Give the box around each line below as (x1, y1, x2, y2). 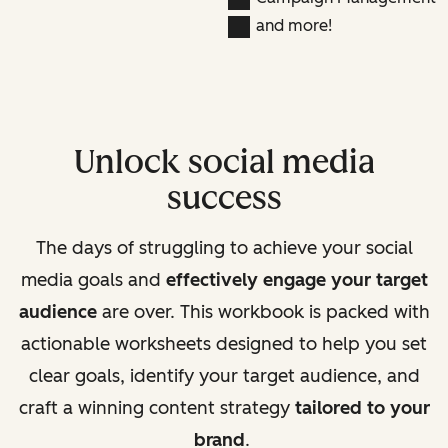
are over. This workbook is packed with (96, 300, 430, 323)
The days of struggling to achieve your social (35, 236, 413, 259)
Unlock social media (73, 142, 375, 181)
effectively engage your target (165, 268, 428, 291)
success (166, 178, 282, 217)
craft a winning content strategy (18, 396, 295, 419)
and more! (255, 15, 332, 35)
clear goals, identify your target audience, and (28, 364, 420, 387)
